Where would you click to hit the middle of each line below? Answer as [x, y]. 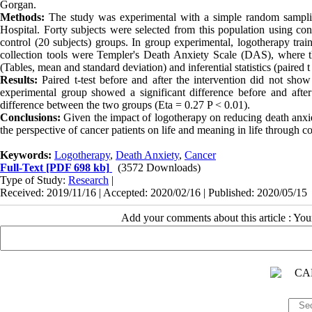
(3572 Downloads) [159, 167]
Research [88, 180]
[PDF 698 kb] [76, 167]
